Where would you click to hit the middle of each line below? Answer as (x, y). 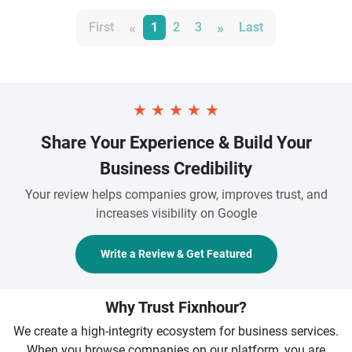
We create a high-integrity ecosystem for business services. (176, 331)
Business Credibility (176, 168)
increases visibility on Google (176, 213)
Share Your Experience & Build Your (176, 142)
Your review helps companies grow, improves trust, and (176, 194)
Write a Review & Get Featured (176, 253)
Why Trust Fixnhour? (176, 307)
